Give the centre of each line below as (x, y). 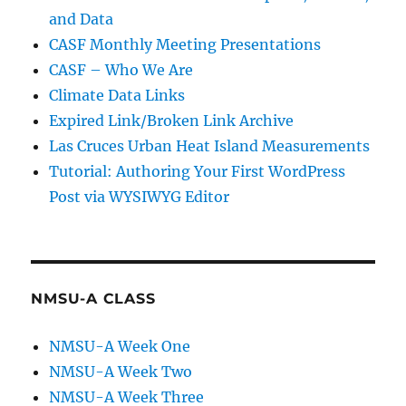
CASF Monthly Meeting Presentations (185, 45)
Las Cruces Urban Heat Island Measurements (210, 146)
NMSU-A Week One (120, 347)
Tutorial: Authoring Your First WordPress (198, 172)
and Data (82, 19)
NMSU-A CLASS (93, 299)
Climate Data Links (117, 96)
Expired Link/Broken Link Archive (172, 121)
